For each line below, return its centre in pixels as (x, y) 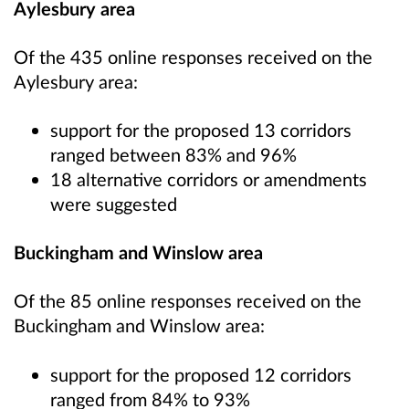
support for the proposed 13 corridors (201, 130)
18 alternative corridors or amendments (209, 179)
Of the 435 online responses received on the (193, 57)
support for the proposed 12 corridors (201, 374)
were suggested (114, 204)
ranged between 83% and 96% (173, 155)
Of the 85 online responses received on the (188, 301)
